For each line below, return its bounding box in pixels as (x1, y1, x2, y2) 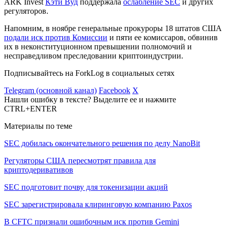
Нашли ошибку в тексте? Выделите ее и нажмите (4, 95, 176, 104)
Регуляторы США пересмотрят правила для (4, 156, 156, 165)
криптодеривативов (4, 165, 73, 174)
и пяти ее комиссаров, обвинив (107, 33, 218, 42)
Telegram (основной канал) (4, 85, 97, 95)
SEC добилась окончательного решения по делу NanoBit (4, 138, 200, 148)
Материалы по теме (4, 121, 72, 130)
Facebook (99, 85, 130, 95)
